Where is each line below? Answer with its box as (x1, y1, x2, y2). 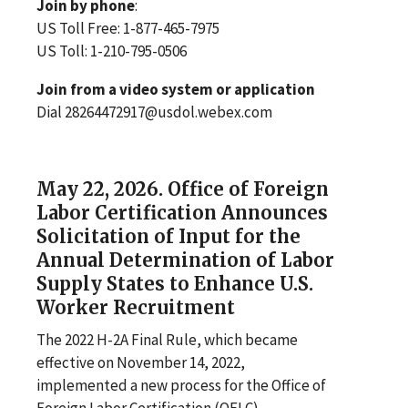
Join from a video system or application (36, 78, 315, 99)
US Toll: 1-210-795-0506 (36, 40, 187, 61)
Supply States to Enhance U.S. (36, 271, 313, 295)
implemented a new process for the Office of (36, 374, 326, 395)
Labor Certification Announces (36, 200, 328, 224)
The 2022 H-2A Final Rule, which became (36, 329, 298, 350)
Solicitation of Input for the (36, 224, 301, 248)
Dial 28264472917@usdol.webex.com (36, 101, 272, 122)
